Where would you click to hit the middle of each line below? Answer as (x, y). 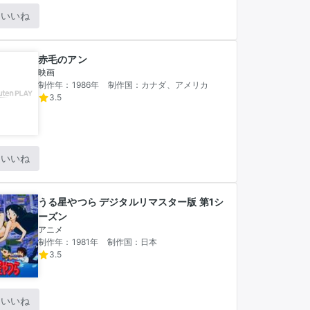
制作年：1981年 (69, 242)
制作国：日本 (132, 242)
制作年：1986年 (69, 85)
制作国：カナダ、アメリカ (158, 85)
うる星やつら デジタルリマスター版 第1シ (131, 202)
